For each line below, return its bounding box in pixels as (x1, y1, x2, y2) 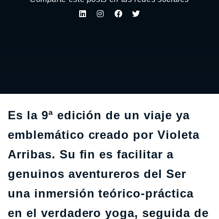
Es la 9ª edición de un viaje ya (8, 109, 190, 122)
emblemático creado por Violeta (8, 128, 199, 141)
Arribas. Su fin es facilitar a (8, 148, 174, 161)
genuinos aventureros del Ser (8, 167, 186, 180)
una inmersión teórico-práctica (8, 187, 194, 200)
